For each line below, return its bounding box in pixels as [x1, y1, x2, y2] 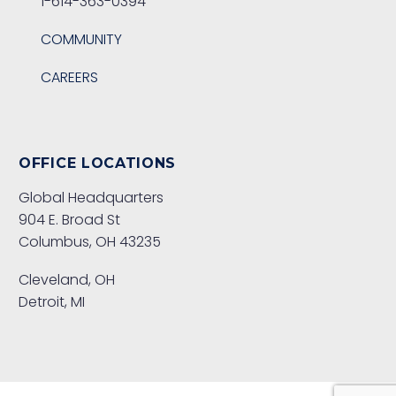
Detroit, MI [19, 292, 85, 313]
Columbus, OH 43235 [19, 232, 161, 253]
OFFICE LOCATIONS [19, 154, 177, 171]
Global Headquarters [19, 187, 164, 209]
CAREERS [41, 66, 98, 88]
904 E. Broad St [19, 209, 120, 231]
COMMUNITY [41, 28, 122, 49]
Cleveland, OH [19, 270, 115, 291]
